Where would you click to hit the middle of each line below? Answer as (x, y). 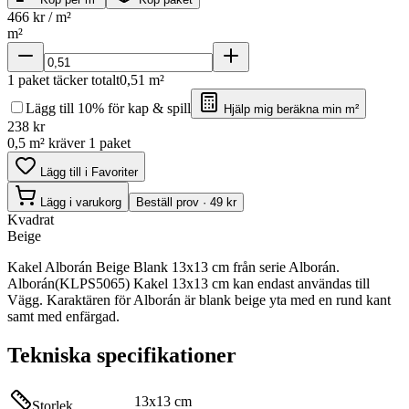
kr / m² (52, 16)
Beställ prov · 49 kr (186, 202)
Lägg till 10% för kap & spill (108, 108)
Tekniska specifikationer (122, 355)
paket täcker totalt (67, 79)
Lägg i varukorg (79, 202)
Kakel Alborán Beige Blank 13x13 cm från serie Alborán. (173, 267)
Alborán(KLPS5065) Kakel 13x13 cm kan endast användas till (189, 283)
